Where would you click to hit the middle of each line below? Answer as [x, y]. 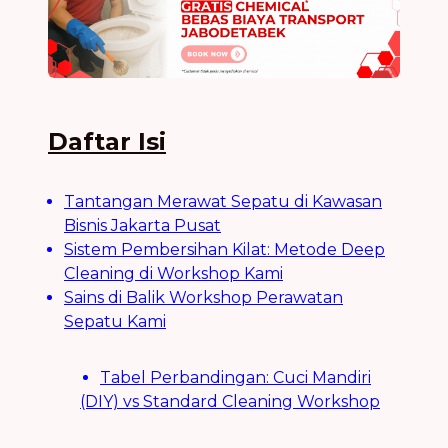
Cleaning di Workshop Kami [173, 273]
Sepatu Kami [115, 321]
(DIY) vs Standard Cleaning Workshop [230, 401]
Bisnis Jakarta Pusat [142, 225]
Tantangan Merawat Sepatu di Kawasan [223, 201]
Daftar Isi [107, 141]
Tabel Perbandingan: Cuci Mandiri [235, 377]
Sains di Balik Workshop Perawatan [203, 297]
